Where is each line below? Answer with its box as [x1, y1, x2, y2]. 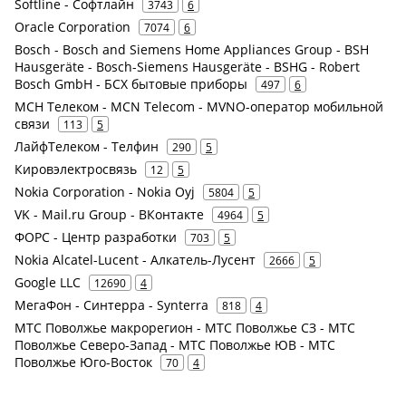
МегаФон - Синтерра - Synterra [14, 295, 208, 314]
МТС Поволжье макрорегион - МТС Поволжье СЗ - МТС [14, 318, 355, 336]
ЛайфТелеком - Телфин [14, 137, 159, 155]
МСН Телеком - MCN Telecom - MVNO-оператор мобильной [14, 97, 383, 115]
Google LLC [14, 273, 81, 291]
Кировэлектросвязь [14, 159, 137, 178]
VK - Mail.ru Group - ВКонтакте [14, 205, 204, 223]
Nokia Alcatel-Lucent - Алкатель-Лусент [14, 250, 256, 268]
